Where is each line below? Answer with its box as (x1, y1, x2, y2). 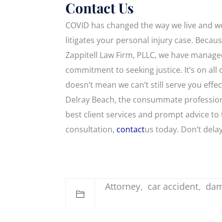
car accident (148, 180, 198, 193)
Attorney (105, 180, 140, 193)
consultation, (65, 124, 116, 135)
